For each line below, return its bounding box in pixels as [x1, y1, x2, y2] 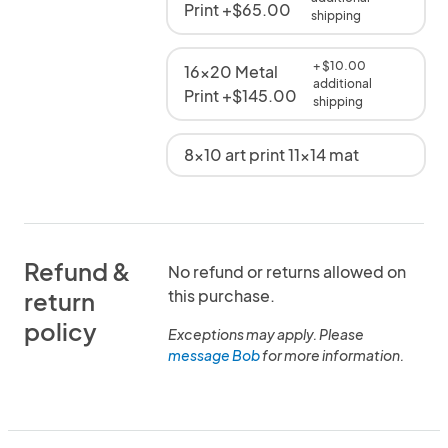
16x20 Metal [184, 61, 278, 82]
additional [312, 76, 372, 91]
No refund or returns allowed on [168, 261, 406, 282]
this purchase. [168, 285, 275, 306]
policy [24, 316, 97, 346]
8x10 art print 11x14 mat [184, 144, 359, 165]
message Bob [168, 346, 260, 364]
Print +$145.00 [184, 85, 297, 106]
